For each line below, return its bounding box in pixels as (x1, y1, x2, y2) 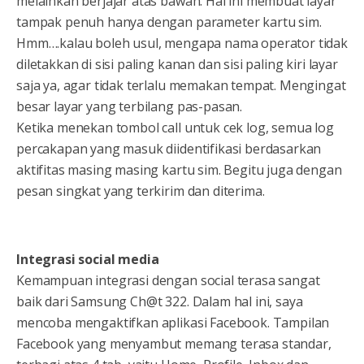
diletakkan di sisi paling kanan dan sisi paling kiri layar (16, 55, 338, 74)
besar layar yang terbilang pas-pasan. (16, 97, 243, 116)
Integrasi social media (16, 250, 159, 269)
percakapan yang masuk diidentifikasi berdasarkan (16, 140, 322, 158)
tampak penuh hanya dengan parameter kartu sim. (16, 13, 322, 32)
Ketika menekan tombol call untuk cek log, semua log (16, 119, 334, 137)
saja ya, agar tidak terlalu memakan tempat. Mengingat (16, 76, 346, 95)
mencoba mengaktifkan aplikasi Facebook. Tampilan (16, 314, 330, 332)
